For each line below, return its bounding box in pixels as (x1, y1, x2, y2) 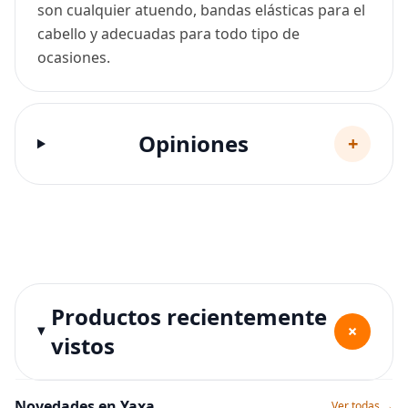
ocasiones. (37, 47, 110, 67)
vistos (51, 331, 116, 361)
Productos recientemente (51, 301, 328, 331)
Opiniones (138, 128, 249, 158)
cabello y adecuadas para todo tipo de (37, 24, 300, 44)
